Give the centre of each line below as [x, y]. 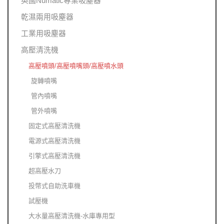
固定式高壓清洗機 [54, 126]
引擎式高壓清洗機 [54, 156]
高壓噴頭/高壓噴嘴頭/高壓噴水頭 [76, 66]
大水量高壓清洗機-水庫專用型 [72, 216]
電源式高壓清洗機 [54, 141]
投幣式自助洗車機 [54, 186]
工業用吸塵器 [43, 34]
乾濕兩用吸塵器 [47, 17]
